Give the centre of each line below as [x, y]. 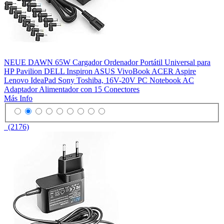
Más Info [18, 98]
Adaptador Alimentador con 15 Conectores [72, 89]
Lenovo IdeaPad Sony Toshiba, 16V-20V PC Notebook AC [99, 80]
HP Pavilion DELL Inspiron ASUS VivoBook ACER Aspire [100, 71]
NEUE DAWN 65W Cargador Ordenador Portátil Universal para [107, 62]
